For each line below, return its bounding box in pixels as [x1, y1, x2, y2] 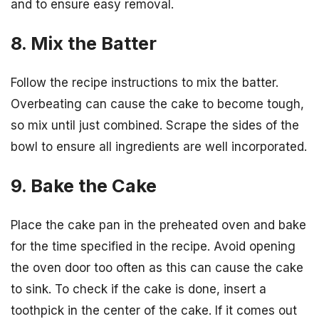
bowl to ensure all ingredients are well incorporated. [11, 139, 307, 154]
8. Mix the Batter [11, 31, 157, 54]
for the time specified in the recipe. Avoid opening [11, 239, 296, 254]
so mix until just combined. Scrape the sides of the [11, 117, 299, 132]
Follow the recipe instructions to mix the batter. [11, 75, 278, 90]
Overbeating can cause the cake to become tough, [11, 96, 304, 111]
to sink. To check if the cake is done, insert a [11, 282, 266, 297]
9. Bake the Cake [11, 174, 157, 197]
